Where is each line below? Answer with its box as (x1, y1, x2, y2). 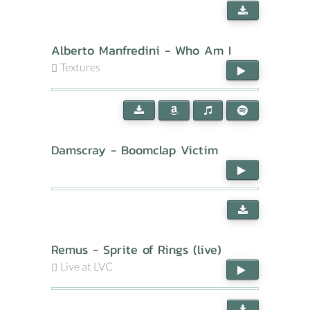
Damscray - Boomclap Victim (51, 140, 218, 159)
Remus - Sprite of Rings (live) (51, 240, 221, 259)
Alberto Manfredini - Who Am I (51, 41, 231, 60)
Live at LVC (60, 259, 113, 273)
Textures (60, 60, 100, 73)
